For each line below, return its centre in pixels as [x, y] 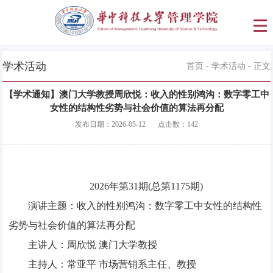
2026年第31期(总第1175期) [146, 186]
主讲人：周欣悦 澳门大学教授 [93, 245]
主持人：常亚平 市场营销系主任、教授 [112, 264]
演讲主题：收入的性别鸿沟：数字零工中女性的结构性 [145, 206]
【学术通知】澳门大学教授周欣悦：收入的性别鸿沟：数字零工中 [136, 95]
